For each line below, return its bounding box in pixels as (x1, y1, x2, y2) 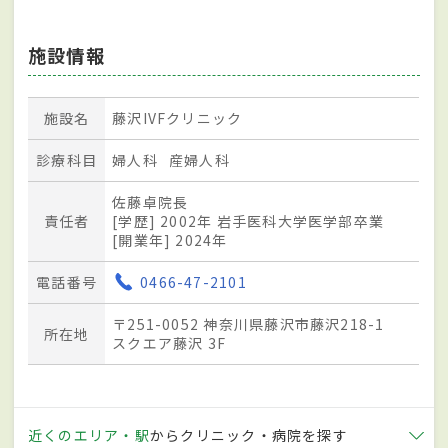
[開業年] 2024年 (112, 229, 228, 250)
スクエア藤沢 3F (112, 332, 227, 353)
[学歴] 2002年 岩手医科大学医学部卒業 (112, 210, 385, 231)
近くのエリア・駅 (28, 425, 150, 446)
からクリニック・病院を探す (149, 425, 348, 446)
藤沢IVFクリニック (112, 107, 243, 128)
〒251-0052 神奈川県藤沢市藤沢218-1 (112, 313, 400, 334)
